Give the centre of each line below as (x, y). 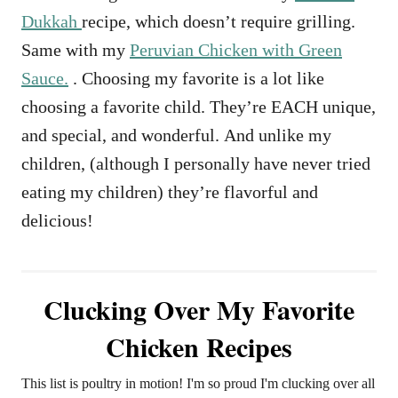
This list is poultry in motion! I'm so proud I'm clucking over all (198, 384)
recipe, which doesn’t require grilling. (219, 22)
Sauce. (45, 79)
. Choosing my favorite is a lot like (196, 79)
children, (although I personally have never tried (196, 164)
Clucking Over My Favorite (199, 310)
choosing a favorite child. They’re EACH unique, (199, 107)
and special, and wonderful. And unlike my (176, 135)
